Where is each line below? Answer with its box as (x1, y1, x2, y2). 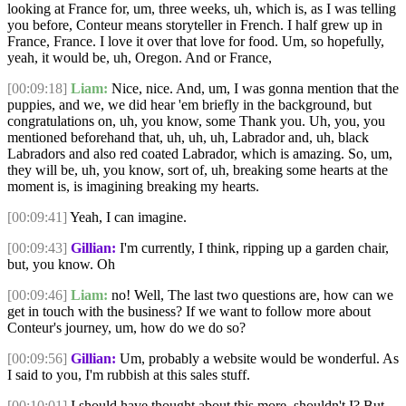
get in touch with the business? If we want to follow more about (7, 304, 371, 320)
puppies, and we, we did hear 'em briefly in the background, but (7, 97, 372, 113)
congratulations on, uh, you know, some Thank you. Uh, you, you (7, 113, 385, 130)
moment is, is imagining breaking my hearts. (7, 179, 259, 195)
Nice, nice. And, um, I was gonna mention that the (108, 81, 399, 97)
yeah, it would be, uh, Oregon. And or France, (7, 50, 272, 66)
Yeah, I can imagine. (67, 209, 187, 226)
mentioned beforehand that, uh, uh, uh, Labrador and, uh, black (7, 130, 369, 146)
